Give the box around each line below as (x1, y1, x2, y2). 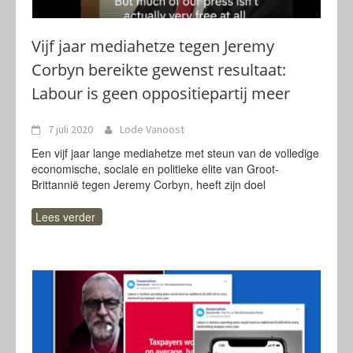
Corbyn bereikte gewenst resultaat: (32, 59, 286, 80)
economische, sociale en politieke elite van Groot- (32, 161, 279, 176)
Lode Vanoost (120, 122, 184, 136)
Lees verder (35, 209, 95, 225)
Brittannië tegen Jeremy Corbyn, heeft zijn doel (32, 176, 266, 192)
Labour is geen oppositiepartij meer (32, 83, 290, 104)
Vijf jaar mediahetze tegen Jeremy (32, 35, 274, 57)
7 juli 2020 (48, 122, 93, 136)
